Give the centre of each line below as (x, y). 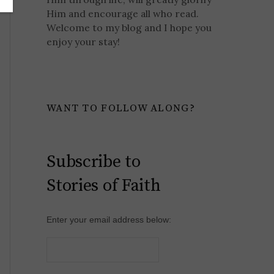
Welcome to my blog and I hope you (129, 28)
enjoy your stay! (83, 42)
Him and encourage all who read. (123, 14)
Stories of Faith (104, 185)
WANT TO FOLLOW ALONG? (121, 108)
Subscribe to (94, 161)
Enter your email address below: (109, 219)
